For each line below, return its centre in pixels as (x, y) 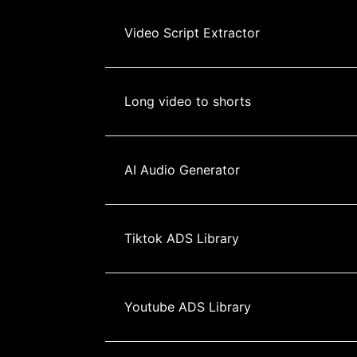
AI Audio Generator (182, 169)
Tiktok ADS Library (182, 238)
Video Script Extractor (192, 32)
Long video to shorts (188, 101)
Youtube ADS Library (188, 306)
